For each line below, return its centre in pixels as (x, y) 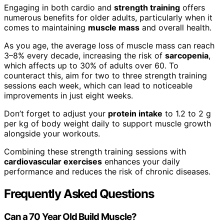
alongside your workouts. (52, 134)
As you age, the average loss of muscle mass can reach (109, 46)
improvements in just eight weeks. (68, 96)
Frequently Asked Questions (79, 194)
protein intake (135, 114)
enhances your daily (141, 162)
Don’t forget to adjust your (56, 114)
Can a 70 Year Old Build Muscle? (70, 216)
